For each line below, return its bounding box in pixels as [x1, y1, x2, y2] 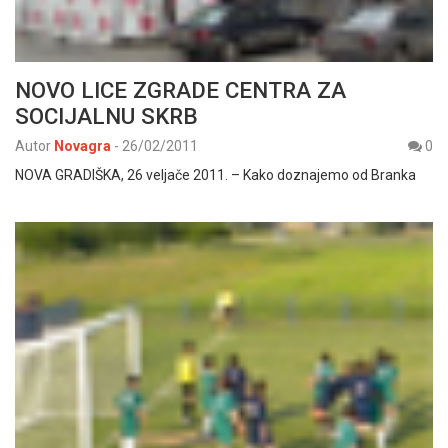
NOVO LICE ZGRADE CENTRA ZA [15, 76, 346, 103]
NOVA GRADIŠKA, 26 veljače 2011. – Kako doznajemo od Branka [15, 166, 416, 183]
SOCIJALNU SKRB [15, 102, 198, 129]
